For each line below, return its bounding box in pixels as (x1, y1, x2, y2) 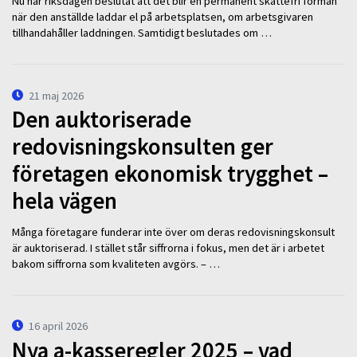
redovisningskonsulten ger (12, 132, 273, 162)
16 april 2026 (29, 319, 88, 334)
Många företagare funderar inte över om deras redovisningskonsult (12, 224, 335, 239)
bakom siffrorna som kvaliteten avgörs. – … (12, 256, 220, 271)
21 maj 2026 (29, 88, 84, 103)
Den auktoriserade (12, 105, 191, 135)
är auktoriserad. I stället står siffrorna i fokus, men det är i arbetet (12, 240, 324, 255)
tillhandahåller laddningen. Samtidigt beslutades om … (12, 25, 272, 41)
